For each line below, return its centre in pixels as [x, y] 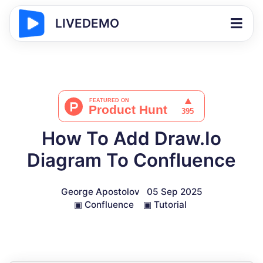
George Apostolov [100, 192]
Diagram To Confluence [131, 160]
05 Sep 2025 [174, 192]
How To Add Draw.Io [131, 139]
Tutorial [170, 205]
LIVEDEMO [87, 23]
